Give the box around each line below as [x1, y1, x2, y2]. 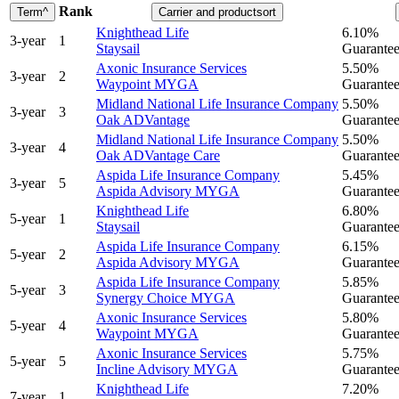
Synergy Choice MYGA [96, 290, 235, 306]
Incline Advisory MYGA [96, 362, 238, 378]
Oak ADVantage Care [96, 148, 220, 164]
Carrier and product [159, 5, 256, 20]
